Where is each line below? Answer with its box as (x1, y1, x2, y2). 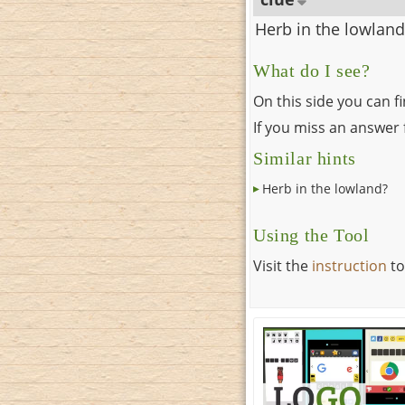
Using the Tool (253, 226, 370, 246)
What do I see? (253, 61, 371, 81)
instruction (312, 256, 387, 277)
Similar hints (253, 149, 356, 169)
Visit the (253, 256, 312, 277)
